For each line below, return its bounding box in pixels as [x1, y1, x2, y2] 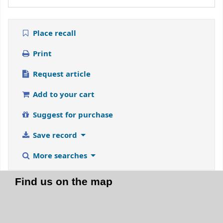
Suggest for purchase [30, 109, 113, 121]
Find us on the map [15, 176, 112, 188]
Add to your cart [30, 89, 95, 101]
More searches [30, 150, 89, 162]
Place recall [30, 27, 76, 39]
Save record [30, 129, 79, 141]
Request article [30, 68, 91, 80]
